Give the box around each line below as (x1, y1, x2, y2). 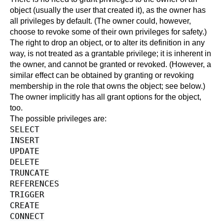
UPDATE (10, 147, 39, 156)
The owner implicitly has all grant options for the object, (10, 93, 201, 101)
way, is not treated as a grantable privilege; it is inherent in (10, 49, 211, 58)
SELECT (10, 125, 39, 134)
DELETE (10, 157, 39, 167)
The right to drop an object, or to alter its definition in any (10, 38, 205, 47)
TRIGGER (10, 190, 44, 199)
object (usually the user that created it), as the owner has (10, 6, 206, 14)
